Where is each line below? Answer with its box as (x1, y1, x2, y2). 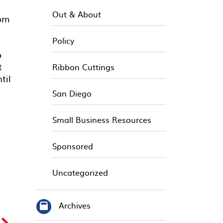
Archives (59, 199, 91, 212)
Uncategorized (52, 166, 108, 178)
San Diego (52, 87, 92, 99)
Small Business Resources (52, 113, 151, 125)
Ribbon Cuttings (52, 61, 114, 73)
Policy (52, 34, 74, 46)
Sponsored (52, 140, 93, 152)
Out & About (52, 8, 101, 20)
